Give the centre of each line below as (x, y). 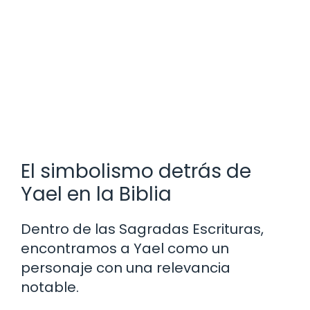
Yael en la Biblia (96, 194)
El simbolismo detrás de (136, 172)
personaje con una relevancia (126, 268)
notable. (50, 288)
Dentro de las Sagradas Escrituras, (142, 229)
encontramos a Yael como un (125, 249)
